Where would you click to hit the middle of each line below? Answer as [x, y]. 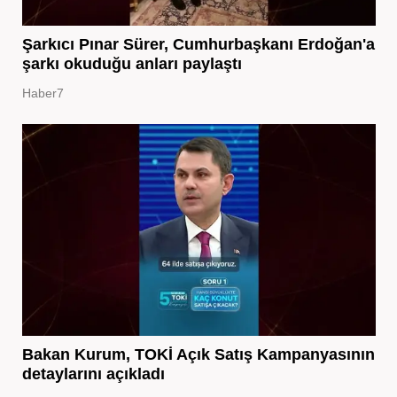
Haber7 [43, 93]
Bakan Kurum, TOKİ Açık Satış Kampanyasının [198, 355]
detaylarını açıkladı [93, 374]
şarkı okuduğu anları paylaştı [132, 64]
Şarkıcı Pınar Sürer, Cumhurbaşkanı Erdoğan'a [198, 45]
